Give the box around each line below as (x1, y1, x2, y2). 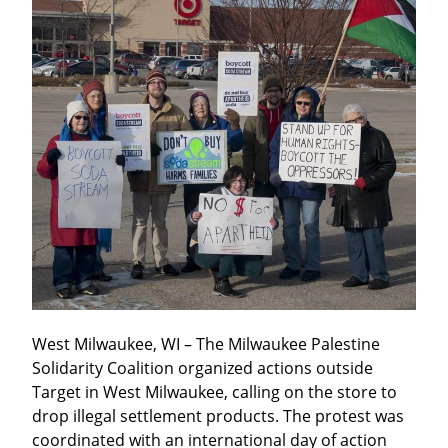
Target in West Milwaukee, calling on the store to (32, 380, 397, 403)
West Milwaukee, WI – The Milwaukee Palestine (32, 332, 380, 355)
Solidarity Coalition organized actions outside (32, 356, 373, 379)
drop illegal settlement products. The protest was (32, 404, 404, 427)
